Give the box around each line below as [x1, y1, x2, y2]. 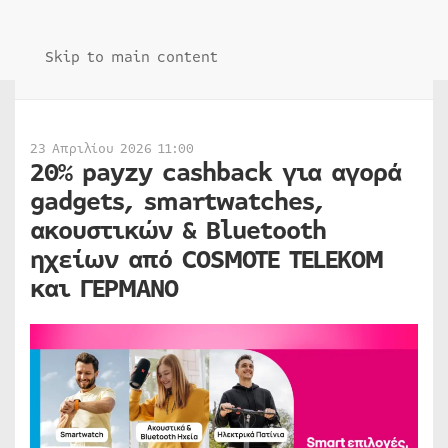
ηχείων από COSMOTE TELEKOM [30, 241, 383, 279]
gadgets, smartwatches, [30, 183, 324, 221]
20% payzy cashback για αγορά [30, 154, 401, 192]
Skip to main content [45, 46, 218, 68]
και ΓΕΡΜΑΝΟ [30, 270, 178, 308]
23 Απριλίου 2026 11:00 [30, 139, 194, 159]
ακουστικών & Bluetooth [30, 212, 326, 250]
